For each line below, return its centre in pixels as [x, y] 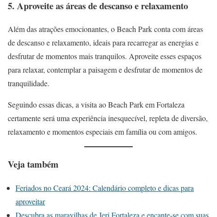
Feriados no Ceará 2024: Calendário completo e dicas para [105, 187]
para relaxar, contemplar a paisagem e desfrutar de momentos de [105, 70]
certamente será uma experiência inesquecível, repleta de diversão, [108, 118]
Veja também [33, 164]
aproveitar [30, 201]
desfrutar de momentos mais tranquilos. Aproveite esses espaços [105, 56]
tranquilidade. [29, 83]
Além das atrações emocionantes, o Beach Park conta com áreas [105, 29]
